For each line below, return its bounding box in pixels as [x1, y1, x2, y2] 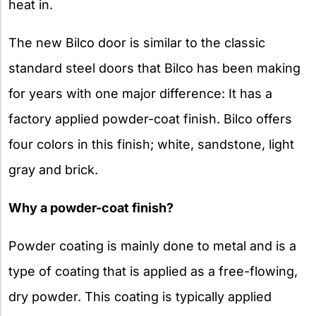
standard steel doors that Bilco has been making [8, 61, 300, 76]
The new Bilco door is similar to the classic [8, 35, 265, 51]
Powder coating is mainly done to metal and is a [8, 238, 296, 254]
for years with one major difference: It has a [8, 86, 272, 102]
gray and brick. [8, 162, 98, 178]
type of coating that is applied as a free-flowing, [8, 264, 298, 279]
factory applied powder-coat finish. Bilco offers [8, 111, 292, 127]
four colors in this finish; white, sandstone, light [8, 137, 294, 152]
